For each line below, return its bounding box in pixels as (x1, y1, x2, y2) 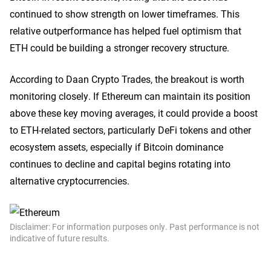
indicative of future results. (10, 232, 109, 244)
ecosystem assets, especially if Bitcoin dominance (10, 140, 223, 153)
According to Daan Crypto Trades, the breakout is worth (10, 73, 244, 85)
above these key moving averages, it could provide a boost (10, 106, 258, 119)
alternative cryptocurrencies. (10, 174, 129, 187)
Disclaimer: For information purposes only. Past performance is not (10, 221, 260, 232)
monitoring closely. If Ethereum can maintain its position (10, 90, 250, 102)
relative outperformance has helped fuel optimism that (10, 24, 241, 37)
